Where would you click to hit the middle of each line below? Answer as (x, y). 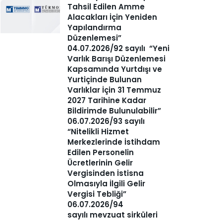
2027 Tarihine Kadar (107, 100)
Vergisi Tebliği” (97, 194)
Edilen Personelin (101, 152)
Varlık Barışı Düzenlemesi (116, 58)
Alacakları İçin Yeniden (112, 17)
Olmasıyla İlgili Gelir (106, 183)
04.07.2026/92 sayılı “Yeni (118, 48)
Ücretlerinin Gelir (100, 163)
